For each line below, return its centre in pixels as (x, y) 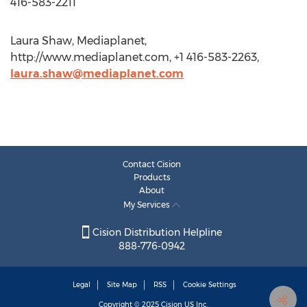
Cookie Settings (210, 285)
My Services (148, 205)
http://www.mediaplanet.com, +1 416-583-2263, (135, 57)
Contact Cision (152, 164)
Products (152, 177)
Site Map (122, 285)
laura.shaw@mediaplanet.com (97, 74)
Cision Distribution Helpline (156, 233)
